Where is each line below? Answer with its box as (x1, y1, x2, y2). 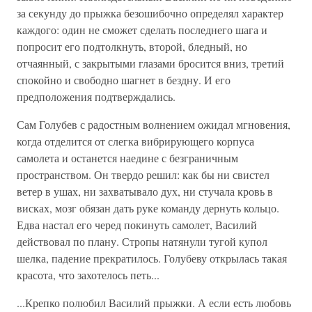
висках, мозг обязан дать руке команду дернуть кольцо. (17, 201, 279, 215)
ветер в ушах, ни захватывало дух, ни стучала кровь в (17, 184, 273, 198)
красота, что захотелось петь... (17, 267, 159, 282)
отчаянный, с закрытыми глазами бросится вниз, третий (17, 56, 284, 70)
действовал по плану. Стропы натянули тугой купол (17, 234, 267, 249)
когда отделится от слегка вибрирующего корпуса (17, 134, 254, 148)
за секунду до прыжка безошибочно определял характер (17, 6, 283, 20)
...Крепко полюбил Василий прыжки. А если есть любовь (17, 295, 291, 310)
